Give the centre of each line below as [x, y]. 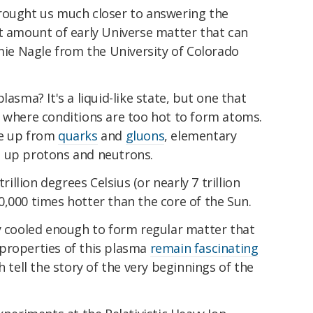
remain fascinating [204, 248]
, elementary [201, 136]
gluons [145, 136]
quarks [78, 136]
